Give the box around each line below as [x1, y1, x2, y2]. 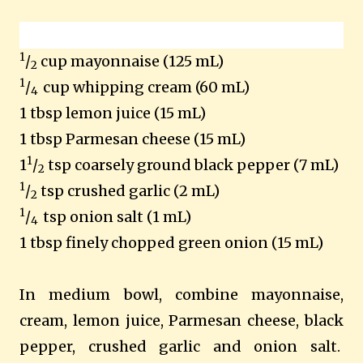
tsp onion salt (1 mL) [43, 207, 191, 226]
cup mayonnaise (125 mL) [37, 52, 224, 70]
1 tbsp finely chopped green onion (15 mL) [19, 233, 323, 252]
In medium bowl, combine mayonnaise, [19, 285, 344, 304]
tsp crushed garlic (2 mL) [37, 181, 220, 200]
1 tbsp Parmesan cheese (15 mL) [19, 130, 246, 148]
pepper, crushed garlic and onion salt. [19, 337, 344, 356]
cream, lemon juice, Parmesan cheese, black [19, 311, 344, 330]
